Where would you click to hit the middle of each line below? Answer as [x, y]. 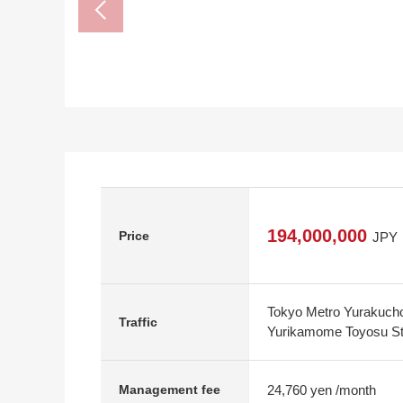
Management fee [170, 390]
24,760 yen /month [322, 390]
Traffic [138, 322]
